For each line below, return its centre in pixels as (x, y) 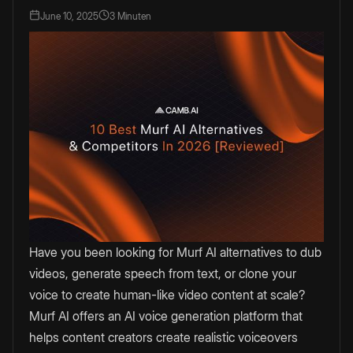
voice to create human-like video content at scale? (167, 295)
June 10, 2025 (69, 16)
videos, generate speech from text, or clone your (163, 274)
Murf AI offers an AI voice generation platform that (166, 316)
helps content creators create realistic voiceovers (163, 338)
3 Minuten (130, 16)
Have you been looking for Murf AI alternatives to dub (175, 253)
